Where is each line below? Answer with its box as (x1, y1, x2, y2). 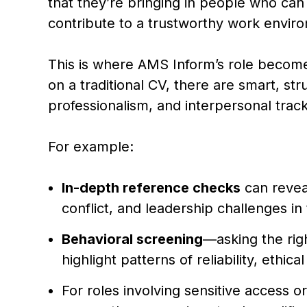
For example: (48, 138, 134, 155)
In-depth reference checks (62, 180, 241, 196)
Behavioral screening (62, 231, 203, 247)
